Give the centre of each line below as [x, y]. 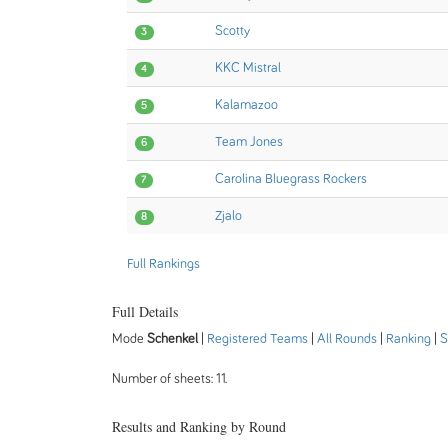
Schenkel [174, 339]
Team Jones [249, 142]
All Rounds [347, 339]
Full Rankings [163, 264]
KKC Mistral [248, 68]
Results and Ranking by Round [199, 426]
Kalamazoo [246, 105]
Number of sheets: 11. [169, 379]
